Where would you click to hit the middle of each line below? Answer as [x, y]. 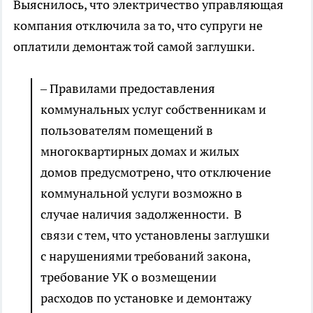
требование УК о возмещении [129, 277]
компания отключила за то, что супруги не [138, 26]
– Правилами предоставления [128, 89]
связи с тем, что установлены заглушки [155, 235]
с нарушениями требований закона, [145, 256]
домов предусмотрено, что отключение [156, 173]
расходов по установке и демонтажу [146, 298]
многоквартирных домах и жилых [140, 152]
